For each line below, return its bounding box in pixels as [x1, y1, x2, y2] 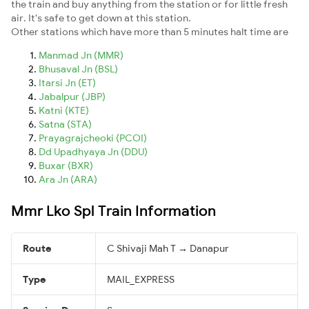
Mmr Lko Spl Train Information [11, 201, 216, 219]
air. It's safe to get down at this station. [11, 11, 191, 24]
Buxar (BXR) [39, 159, 93, 172]
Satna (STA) [39, 117, 92, 130]
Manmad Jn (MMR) [39, 48, 123, 61]
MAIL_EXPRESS [107, 272, 175, 286]
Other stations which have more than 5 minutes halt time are [11, 25, 288, 38]
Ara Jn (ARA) [39, 172, 97, 186]
